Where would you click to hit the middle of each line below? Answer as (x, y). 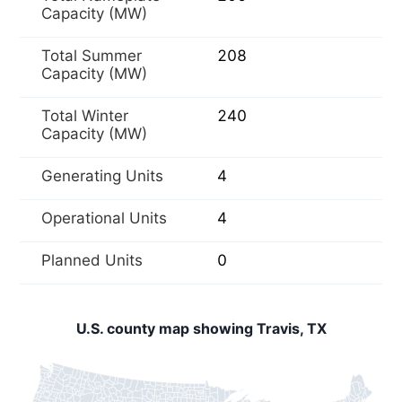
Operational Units (104, 218)
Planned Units (92, 260)
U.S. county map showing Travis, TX (201, 328)
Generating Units (102, 176)
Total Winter (85, 116)
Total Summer (92, 56)
